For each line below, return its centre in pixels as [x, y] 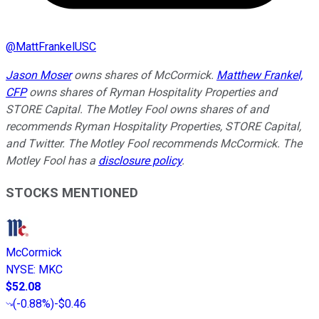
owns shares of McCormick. [144, 75]
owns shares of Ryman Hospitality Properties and [152, 93]
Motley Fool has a [52, 161]
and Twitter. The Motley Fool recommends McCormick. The [154, 144]
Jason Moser [38, 75]
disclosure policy [140, 161]
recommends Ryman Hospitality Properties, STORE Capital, [153, 127]
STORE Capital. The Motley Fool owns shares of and [137, 110]
